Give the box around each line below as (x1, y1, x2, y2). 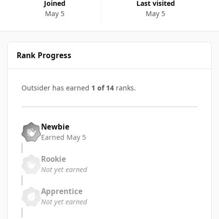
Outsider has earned (22, 83, 91, 92)
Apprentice (41, 186, 83, 197)
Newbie (41, 122, 69, 132)
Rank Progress (17, 50, 72, 61)
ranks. (114, 83, 136, 92)
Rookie (41, 154, 66, 164)
